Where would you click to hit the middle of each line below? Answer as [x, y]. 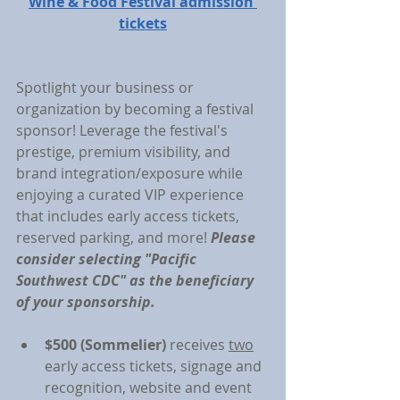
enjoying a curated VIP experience [132, 195]
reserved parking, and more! [113, 237]
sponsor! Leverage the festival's [124, 130]
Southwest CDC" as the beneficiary [137, 280]
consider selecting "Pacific [108, 259]
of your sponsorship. [86, 302]
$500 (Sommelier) [105, 345]
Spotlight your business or [107, 87]
